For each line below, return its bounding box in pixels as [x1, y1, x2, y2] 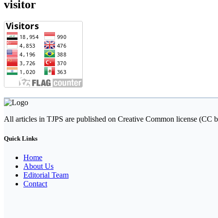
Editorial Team [23, 170, 69, 179]
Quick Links [4, 134, 37, 142]
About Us [23, 162, 54, 170]
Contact [23, 179, 47, 188]
